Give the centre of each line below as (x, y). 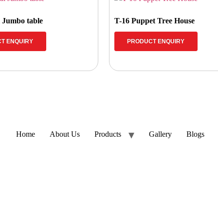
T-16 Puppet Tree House (154, 20)
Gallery (160, 134)
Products (108, 134)
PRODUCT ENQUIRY (156, 41)
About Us (65, 134)
